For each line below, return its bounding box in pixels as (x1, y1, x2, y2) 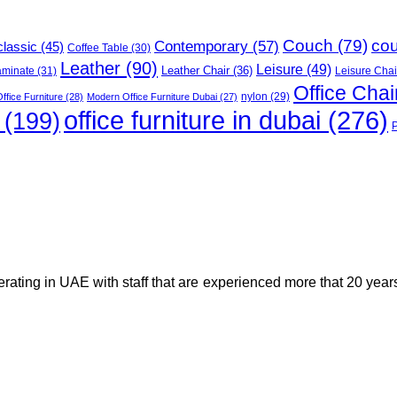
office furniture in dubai (64, 105, 321, 136)
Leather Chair (161, 64, 230, 78)
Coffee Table (67, 42, 128, 54)
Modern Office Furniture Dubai (87, 91, 217, 103)
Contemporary (154, 38, 248, 56)
